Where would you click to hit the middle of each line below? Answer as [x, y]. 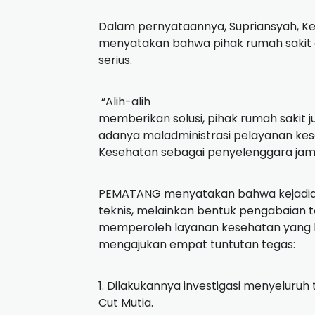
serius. [115, 60]
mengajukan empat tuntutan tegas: [197, 245]
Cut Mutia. [126, 303]
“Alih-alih [126, 102]
